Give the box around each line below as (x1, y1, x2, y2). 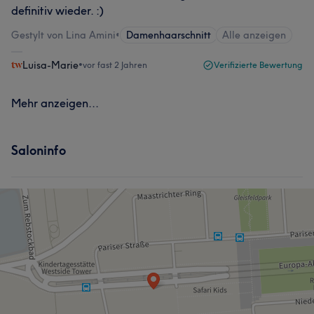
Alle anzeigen (222, 28, 286, 41)
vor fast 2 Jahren (83, 59, 147, 70)
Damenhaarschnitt (126, 28, 211, 41)
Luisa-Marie (22, 58, 78, 71)
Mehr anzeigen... (11, 95, 99, 110)
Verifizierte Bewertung (214, 59, 303, 70)
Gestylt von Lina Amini (11, 28, 116, 41)
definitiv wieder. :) (11, 3, 104, 18)
